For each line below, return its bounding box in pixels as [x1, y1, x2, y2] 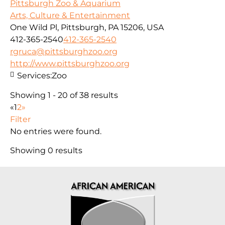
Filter [10, 114, 31, 124]
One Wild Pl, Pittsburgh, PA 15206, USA [10, 23, 164, 33]
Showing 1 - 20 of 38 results [10, 90, 118, 100]
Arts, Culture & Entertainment [10, 11, 130, 21]
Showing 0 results [10, 146, 82, 155]
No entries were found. [10, 126, 101, 136]
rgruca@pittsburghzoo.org [10, 47, 118, 57]
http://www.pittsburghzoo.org [10, 59, 130, 69]
